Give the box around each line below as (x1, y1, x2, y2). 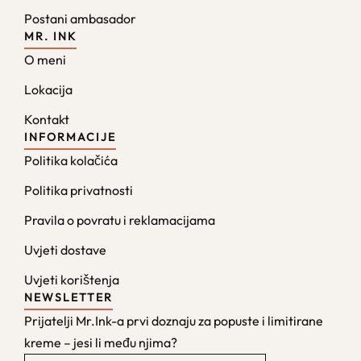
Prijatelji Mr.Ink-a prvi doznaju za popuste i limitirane (24, 313, 323, 329)
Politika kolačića (24, 152, 118, 168)
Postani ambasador (24, 10, 136, 27)
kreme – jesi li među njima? (24, 334, 177, 351)
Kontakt (24, 111, 69, 127)
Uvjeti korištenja (24, 272, 119, 288)
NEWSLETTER (24, 290, 113, 305)
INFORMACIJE (24, 130, 116, 144)
